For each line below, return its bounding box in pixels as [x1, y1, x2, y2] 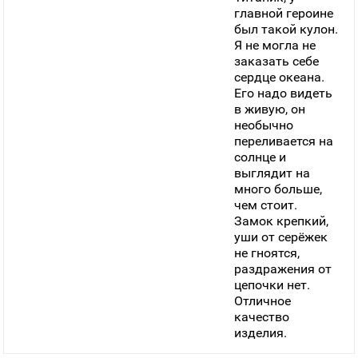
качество [234, 309, 290, 324]
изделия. [234, 325, 288, 340]
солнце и [234, 149, 287, 165]
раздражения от [234, 261, 332, 276]
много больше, [234, 181, 323, 197]
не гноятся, [234, 245, 300, 261]
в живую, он [234, 101, 306, 117]
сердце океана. [234, 70, 325, 85]
